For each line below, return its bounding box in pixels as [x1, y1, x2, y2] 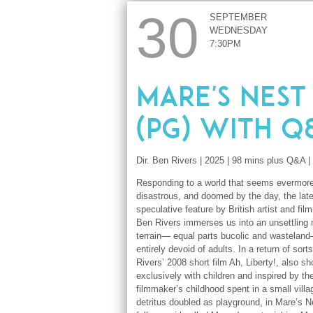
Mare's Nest [136, 79, 306, 112]
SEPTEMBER [209, 12, 267, 23]
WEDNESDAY [209, 25, 268, 36]
